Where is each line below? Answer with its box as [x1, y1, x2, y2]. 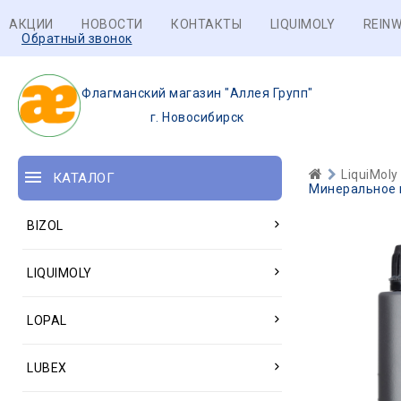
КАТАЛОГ [52, 170, 115, 186]
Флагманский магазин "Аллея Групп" [81, 86, 313, 100]
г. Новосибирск [149, 110, 244, 124]
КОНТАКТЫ [171, 17, 242, 31]
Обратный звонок [21, 31, 132, 46]
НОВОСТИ [81, 17, 143, 31]
